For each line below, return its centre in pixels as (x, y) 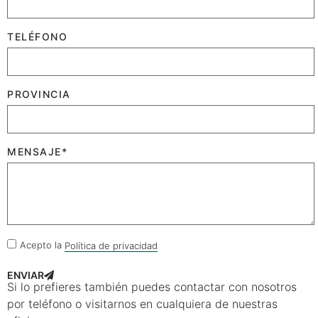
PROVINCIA (39, 94)
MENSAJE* (37, 152)
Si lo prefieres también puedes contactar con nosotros (152, 287)
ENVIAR (26, 275)
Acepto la (42, 245)
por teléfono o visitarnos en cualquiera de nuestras (142, 304)
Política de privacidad (111, 245)
